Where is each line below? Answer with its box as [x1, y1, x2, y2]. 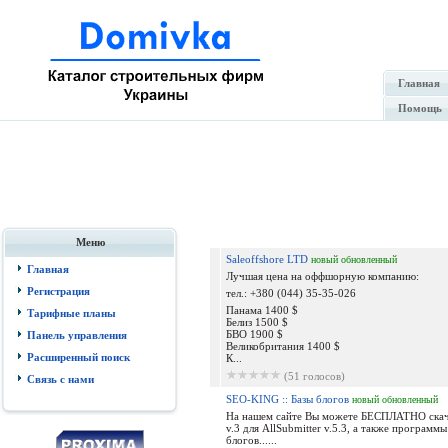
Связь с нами [27, 373, 94, 385]
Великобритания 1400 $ [225, 340, 340, 352]
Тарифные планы [27, 307, 116, 319]
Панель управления [27, 329, 127, 341]
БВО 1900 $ [225, 328, 283, 340]
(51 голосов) [283, 370, 345, 382]
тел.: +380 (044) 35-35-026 [225, 287, 356, 299]
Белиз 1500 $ [225, 316, 288, 328]
